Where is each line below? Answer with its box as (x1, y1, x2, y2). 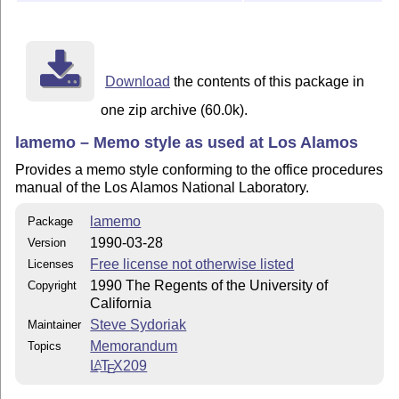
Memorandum (90, 338, 178, 354)
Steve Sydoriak (90, 316, 187, 332)
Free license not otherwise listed (90, 256, 295, 272)
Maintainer (28, 317, 82, 331)
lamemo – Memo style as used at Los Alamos (15, 133, 359, 151)
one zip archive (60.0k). (101, 102, 248, 118)
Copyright (28, 278, 77, 292)
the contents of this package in (169, 74, 364, 89)
